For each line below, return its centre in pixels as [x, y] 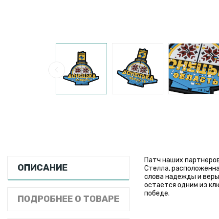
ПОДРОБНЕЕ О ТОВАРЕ [68, 199]
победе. [157, 193]
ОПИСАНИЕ [43, 167]
